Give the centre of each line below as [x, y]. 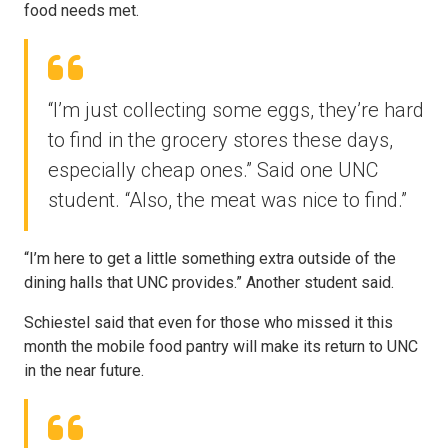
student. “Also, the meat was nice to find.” [227, 200]
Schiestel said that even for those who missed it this [208, 322]
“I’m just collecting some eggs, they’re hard [236, 110]
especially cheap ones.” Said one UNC [213, 170]
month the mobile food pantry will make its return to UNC [221, 346]
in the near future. [84, 370]
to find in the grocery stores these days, [220, 140]
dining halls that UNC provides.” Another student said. [209, 282]
